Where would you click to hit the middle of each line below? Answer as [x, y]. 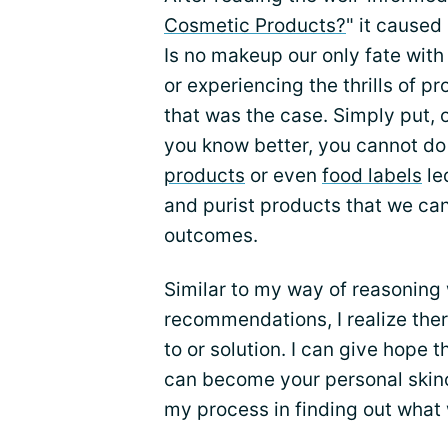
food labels [372, 176]
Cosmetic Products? [255, 26]
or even [283, 176]
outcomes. [211, 236]
